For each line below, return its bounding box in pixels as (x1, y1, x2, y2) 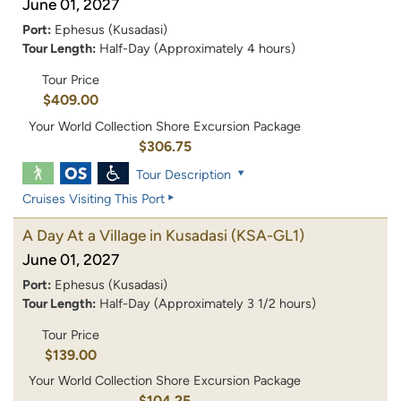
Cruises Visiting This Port (22, 190, 165, 207)
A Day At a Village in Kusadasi (22, 226, 227, 244)
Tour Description (135, 166, 231, 183)
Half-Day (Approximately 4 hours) (99, 40, 295, 57)
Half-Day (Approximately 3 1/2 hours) (99, 294, 316, 311)
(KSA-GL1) (231, 226, 304, 244)
